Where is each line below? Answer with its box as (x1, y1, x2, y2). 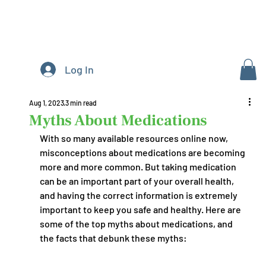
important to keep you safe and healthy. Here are (39, 204, 243, 215)
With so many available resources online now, (39, 132, 230, 144)
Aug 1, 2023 (28, 99, 64, 107)
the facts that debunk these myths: (39, 232, 187, 243)
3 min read (65, 99, 97, 107)
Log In (65, 62, 94, 76)
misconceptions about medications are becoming (39, 147, 247, 158)
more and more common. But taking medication (39, 161, 238, 172)
